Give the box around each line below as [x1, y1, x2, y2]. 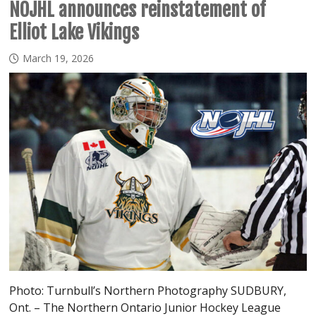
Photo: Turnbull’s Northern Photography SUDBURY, [9, 282, 287, 298]
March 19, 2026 [23, 51, 95, 65]
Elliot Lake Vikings [9, 20, 140, 44]
